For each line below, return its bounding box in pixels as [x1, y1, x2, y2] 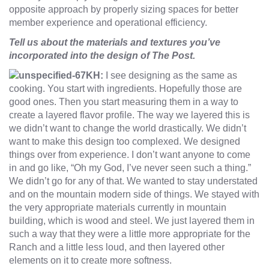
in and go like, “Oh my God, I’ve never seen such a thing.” [9, 163, 251, 174]
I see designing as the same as [106, 70, 237, 80]
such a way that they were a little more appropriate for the [9, 229, 250, 240]
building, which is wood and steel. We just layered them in [9, 216, 255, 226]
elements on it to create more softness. [9, 255, 172, 266]
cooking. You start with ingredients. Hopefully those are [9, 83, 242, 94]
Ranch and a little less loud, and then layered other [9, 242, 225, 253]
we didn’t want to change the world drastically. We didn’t [9, 123, 246, 134]
